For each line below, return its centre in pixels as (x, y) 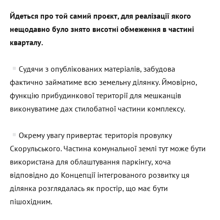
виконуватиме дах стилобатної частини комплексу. (97, 108)
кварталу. (27, 42)
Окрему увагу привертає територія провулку (96, 135)
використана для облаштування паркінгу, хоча (90, 161)
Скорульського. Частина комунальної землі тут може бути (108, 148)
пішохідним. (31, 201)
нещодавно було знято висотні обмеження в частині (102, 29)
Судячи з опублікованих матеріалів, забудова (97, 69)
